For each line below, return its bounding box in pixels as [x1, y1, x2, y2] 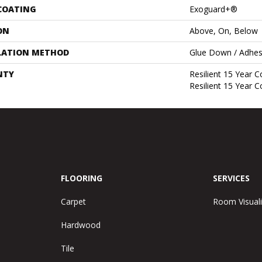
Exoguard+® [189, 4, 237, 15]
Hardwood [60, 219, 101, 230]
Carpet [60, 196, 86, 207]
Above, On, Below [189, 25, 258, 36]
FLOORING [60, 173, 102, 184]
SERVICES [213, 173, 250, 184]
